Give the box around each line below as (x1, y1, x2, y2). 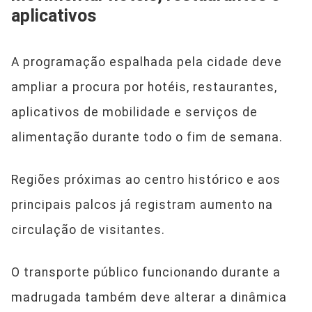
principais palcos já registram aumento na (11, 197, 273, 212)
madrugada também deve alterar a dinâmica (11, 290, 287, 304)
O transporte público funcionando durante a (11, 265, 281, 279)
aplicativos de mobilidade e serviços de (11, 104, 258, 119)
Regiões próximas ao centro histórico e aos (11, 172, 281, 187)
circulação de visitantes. (11, 222, 165, 237)
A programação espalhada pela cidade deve (11, 54, 282, 69)
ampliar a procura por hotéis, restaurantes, (11, 79, 277, 94)
